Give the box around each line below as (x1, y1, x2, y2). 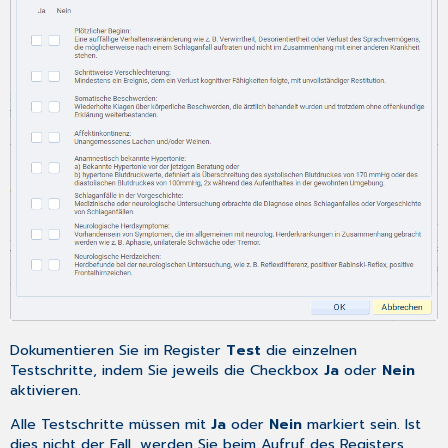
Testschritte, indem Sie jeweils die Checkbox (10, 358, 325, 381)
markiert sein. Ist (302, 413, 422, 436)
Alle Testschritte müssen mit (10, 413, 212, 436)
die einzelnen (261, 338, 358, 361)
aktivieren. (10, 378, 82, 401)
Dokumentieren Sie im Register (10, 338, 227, 361)
